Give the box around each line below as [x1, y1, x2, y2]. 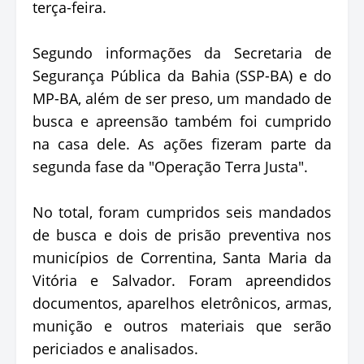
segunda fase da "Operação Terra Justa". [32, 156, 308, 176]
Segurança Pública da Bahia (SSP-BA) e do [32, 65, 331, 85]
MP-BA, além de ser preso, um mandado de [32, 88, 331, 108]
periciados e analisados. [32, 338, 198, 358]
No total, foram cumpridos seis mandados [32, 201, 331, 222]
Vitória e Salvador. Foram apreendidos [32, 270, 331, 290]
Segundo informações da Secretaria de [32, 42, 331, 63]
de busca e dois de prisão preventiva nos [32, 224, 331, 245]
